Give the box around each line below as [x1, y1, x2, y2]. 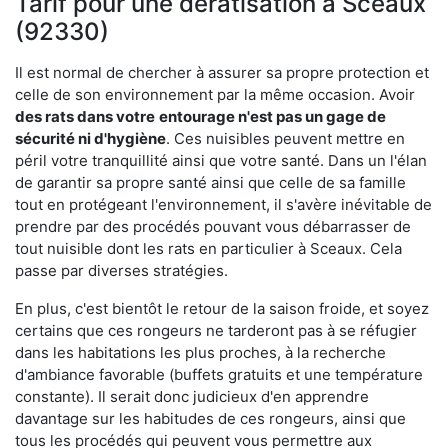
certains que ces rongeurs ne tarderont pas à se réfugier [15, 320, 417, 340]
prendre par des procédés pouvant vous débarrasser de [15, 216, 411, 236]
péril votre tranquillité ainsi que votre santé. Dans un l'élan [15, 150, 427, 170]
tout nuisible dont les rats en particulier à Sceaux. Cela [15, 238, 402, 258]
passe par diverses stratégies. [15, 260, 228, 280]
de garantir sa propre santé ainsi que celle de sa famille [15, 172, 406, 192]
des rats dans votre [15, 106, 155, 126]
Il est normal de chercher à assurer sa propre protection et [15, 62, 429, 82]
